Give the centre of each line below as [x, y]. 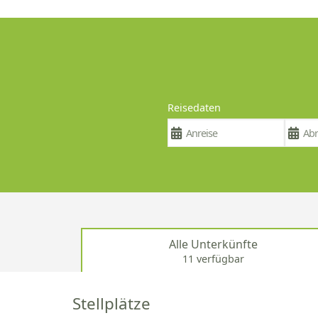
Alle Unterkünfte [213, 244]
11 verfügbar [213, 258]
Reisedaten [194, 108]
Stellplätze [111, 304]
